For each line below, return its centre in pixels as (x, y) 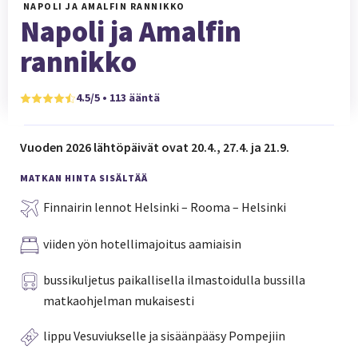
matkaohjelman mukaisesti (119, 301)
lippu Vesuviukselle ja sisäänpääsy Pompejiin (164, 335)
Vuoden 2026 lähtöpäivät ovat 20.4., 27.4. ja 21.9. (156, 147)
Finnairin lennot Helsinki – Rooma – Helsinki (165, 207)
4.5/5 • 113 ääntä (118, 97)
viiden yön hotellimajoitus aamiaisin (142, 243)
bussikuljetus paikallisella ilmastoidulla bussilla (174, 280)
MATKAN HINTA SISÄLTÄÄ (84, 177)
